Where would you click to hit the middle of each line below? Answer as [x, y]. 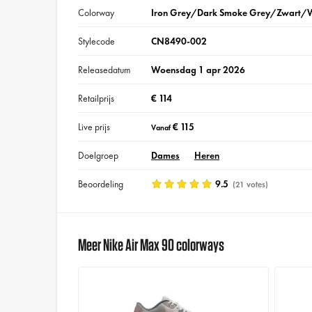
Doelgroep [99, 156]
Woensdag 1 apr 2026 [198, 70]
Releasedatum [104, 70]
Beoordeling [101, 184]
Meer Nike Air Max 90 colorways [151, 245]
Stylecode [97, 41]
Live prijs [94, 127]
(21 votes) [249, 185]
